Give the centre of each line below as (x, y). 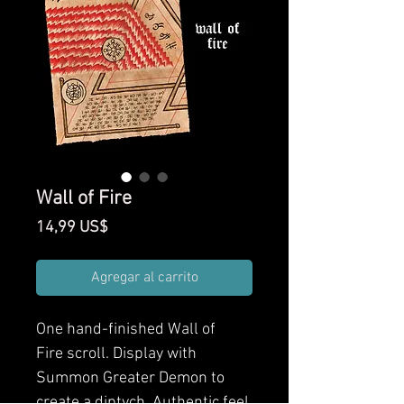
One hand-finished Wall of (126, 329)
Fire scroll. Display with (116, 353)
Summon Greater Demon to (130, 378)
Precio (129, 226)
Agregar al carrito (144, 277)
